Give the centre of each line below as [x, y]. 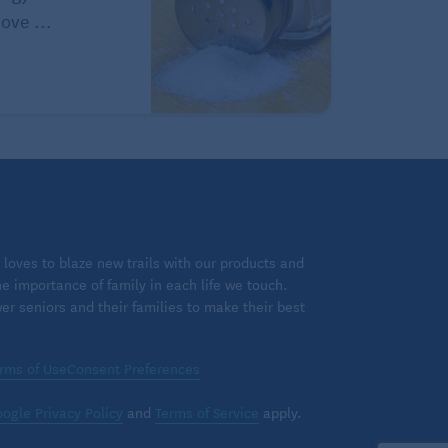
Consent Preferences [133, 367]
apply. [280, 411]
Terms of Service [206, 411]
